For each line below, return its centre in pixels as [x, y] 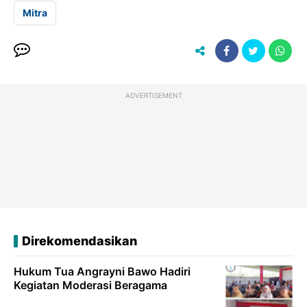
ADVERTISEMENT [153, 96]
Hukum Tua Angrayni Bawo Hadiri [102, 272]
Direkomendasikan [79, 241]
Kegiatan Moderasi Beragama [90, 285]
